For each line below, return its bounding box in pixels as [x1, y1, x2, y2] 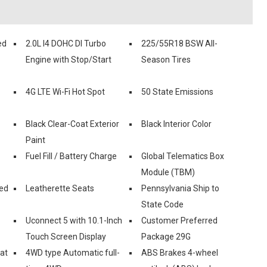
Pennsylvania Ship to [141, 183, 219, 193]
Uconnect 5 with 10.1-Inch [26, 215, 122, 225]
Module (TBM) [141, 167, 195, 177]
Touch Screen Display [26, 231, 106, 241]
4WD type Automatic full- [26, 247, 120, 257]
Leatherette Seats [26, 183, 94, 193]
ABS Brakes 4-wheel [141, 247, 218, 257]
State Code [141, 199, 184, 209]
